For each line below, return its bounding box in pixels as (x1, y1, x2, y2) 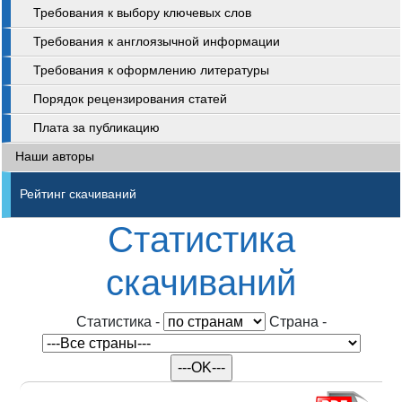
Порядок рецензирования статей (33, 92, 227, 106)
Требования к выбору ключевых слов (33, 6, 251, 20)
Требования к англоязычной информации (33, 35, 280, 48)
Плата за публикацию (33, 121, 160, 135)
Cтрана (268, 314, 319, 329)
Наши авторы (15, 150, 94, 163)
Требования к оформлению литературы (33, 64, 269, 77)
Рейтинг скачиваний (20, 188, 136, 201)
